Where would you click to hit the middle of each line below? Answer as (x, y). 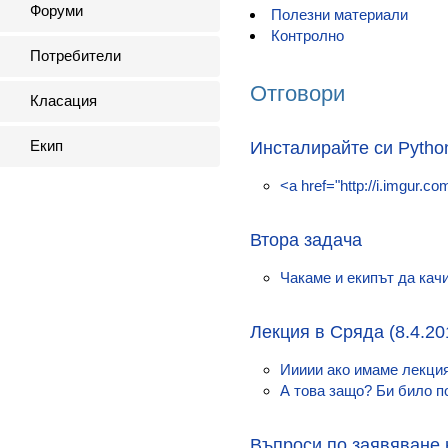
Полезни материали (339, 14)
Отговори (297, 93)
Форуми (56, 10)
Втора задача (306, 239)
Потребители (75, 55)
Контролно (307, 35)
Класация (63, 100)
